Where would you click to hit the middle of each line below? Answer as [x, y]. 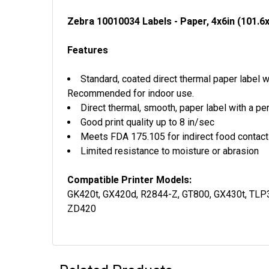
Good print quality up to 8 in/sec [147, 122]
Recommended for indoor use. [131, 93]
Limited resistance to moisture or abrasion [170, 151]
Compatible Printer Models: [129, 180]
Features [88, 50]
